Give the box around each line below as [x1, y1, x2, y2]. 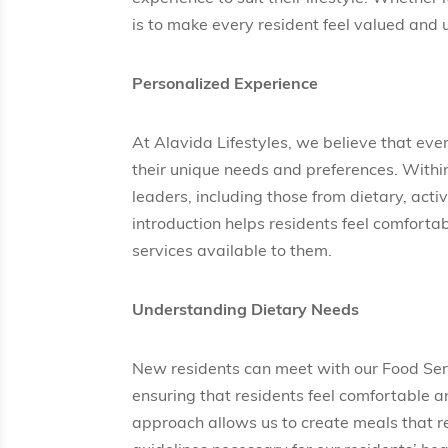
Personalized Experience [132, 77, 318, 94]
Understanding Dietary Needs [132, 303, 359, 320]
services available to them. [132, 244, 332, 261]
